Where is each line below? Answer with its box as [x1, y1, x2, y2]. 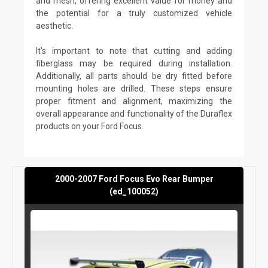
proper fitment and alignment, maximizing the [36, 96, 232, 106]
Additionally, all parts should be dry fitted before [36, 71, 232, 81]
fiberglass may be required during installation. [36, 58, 232, 68]
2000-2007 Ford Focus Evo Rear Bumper [54, 173, 214, 184]
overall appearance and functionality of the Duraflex [36, 108, 232, 118]
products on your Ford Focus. [36, 121, 144, 131]
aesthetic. [36, 20, 73, 31]
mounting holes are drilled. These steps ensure [36, 83, 232, 93]
